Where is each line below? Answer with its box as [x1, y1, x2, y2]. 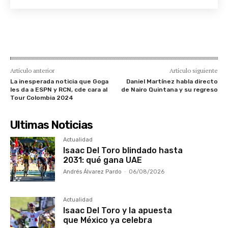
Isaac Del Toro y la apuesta [63, 206, 173, 216]
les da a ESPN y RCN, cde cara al [10, 85, 107, 93]
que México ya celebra [63, 215, 153, 225]
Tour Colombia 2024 [10, 94, 73, 101]
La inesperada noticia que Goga [10, 77, 108, 85]
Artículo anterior [10, 66, 54, 74]
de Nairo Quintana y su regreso [121, 85, 218, 93]
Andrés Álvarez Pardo [63, 168, 122, 175]
